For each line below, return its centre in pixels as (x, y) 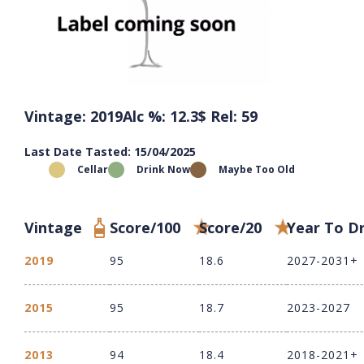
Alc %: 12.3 (160, 117)
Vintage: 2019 (74, 117)
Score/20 (230, 228)
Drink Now (163, 170)
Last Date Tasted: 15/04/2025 (110, 152)
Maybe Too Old (257, 170)
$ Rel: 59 (228, 117)
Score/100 (145, 228)
